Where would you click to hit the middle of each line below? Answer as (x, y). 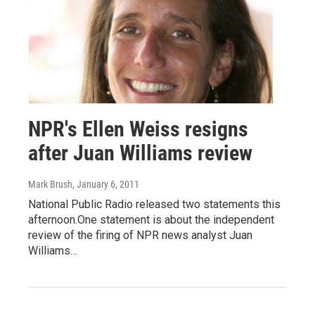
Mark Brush (50, 185)
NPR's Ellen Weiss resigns (138, 129)
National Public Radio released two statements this (154, 205)
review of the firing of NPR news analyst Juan (140, 236)
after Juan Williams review (140, 153)
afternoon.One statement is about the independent (151, 220)
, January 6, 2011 (106, 185)
